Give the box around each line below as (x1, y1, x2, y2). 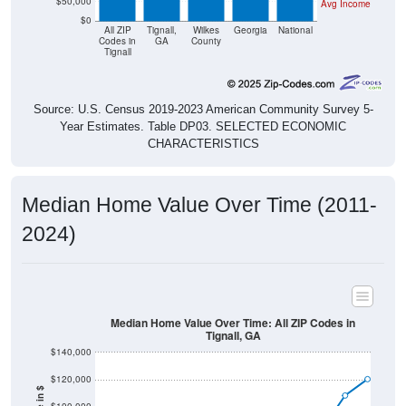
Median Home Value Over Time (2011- (22, 193, 377, 217)
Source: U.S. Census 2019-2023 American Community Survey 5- (33, 102, 373, 117)
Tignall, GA (205, 327, 261, 344)
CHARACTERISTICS (147, 137, 259, 151)
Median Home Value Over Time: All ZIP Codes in (111, 314, 355, 331)
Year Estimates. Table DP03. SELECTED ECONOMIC (60, 120, 346, 134)
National (277, 24, 313, 36)
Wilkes (193, 24, 219, 36)
